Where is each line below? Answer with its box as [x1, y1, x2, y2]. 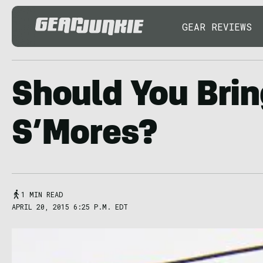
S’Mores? [12, 119, 157, 154]
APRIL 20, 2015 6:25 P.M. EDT [12, 202, 128, 211]
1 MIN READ [21, 190, 63, 199]
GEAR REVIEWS [182, 20, 252, 33]
